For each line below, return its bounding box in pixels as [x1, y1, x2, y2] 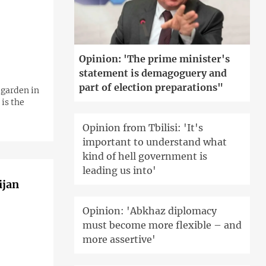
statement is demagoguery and [78, 66, 227, 79]
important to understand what [82, 135, 227, 148]
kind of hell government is [82, 150, 207, 162]
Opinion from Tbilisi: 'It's [82, 121, 203, 134]
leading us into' [82, 164, 156, 176]
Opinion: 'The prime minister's [78, 52, 230, 65]
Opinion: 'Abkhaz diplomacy [82, 204, 217, 217]
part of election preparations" [78, 81, 223, 93]
